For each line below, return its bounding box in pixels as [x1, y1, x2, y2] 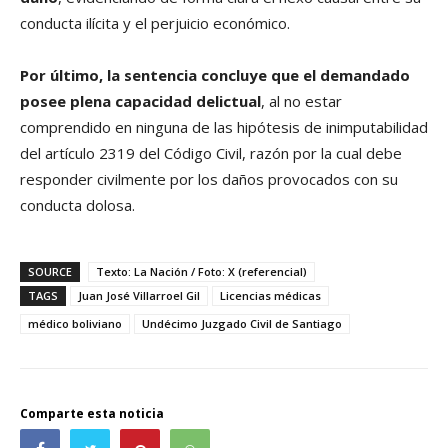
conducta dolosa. [20, 195, 135, 216]
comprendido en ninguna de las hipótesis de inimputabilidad [20, 117, 428, 138]
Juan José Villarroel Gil [78, 288, 200, 304]
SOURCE [28, 264, 72, 280]
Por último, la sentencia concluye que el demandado [20, 65, 410, 86]
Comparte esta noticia [20, 405, 164, 423]
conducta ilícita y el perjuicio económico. [20, 13, 290, 34]
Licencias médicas [220, 288, 321, 304]
